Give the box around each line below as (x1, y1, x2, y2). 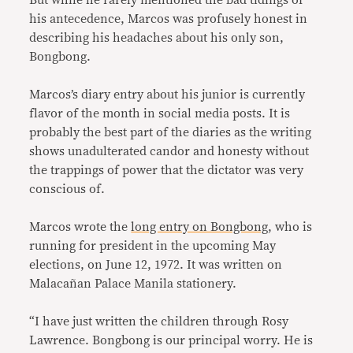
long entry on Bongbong (131, 220, 269, 233)
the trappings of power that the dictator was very (29, 163, 304, 176)
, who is (268, 220, 313, 233)
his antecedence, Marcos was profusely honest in (29, 12, 308, 25)
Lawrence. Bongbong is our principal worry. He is (29, 333, 314, 347)
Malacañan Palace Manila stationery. (29, 277, 237, 290)
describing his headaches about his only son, (29, 31, 284, 44)
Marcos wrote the (29, 220, 132, 233)
